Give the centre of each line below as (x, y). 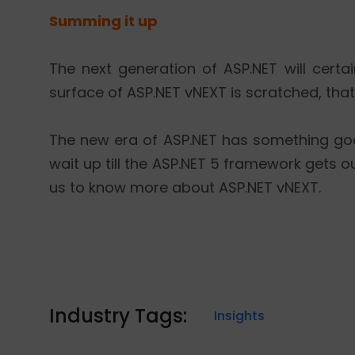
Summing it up (103, 21)
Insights (239, 316)
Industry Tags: (118, 316)
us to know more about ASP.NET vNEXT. (185, 187)
